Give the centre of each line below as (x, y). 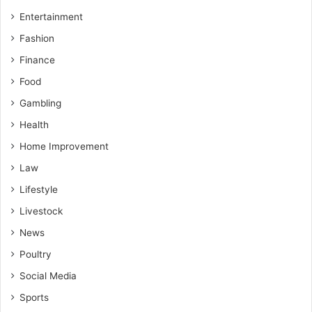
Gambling (40, 103)
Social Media (48, 275)
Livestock (41, 211)
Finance (37, 60)
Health (34, 124)
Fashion (37, 38)
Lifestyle (39, 189)
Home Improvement (64, 146)
